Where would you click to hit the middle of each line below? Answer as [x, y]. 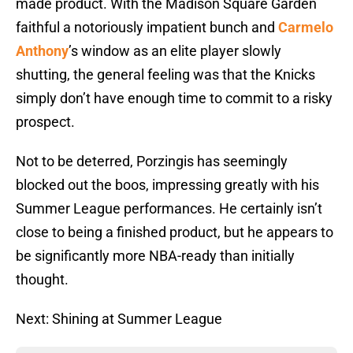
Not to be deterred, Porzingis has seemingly [152, 162]
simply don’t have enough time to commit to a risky [174, 98]
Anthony [42, 51]
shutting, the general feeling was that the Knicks [165, 75]
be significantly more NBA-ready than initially [155, 256]
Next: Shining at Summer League [119, 319]
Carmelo [306, 28]
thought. [42, 280]
